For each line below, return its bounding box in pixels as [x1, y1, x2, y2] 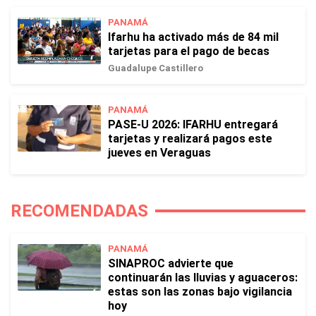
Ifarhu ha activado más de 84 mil [108, 30, 279, 44]
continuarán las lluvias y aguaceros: [108, 271, 298, 284]
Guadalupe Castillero [108, 63, 203, 73]
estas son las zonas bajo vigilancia [108, 285, 292, 298]
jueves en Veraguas [108, 146, 211, 159]
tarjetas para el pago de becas [108, 44, 269, 58]
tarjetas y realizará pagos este [108, 132, 272, 145]
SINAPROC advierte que [108, 257, 233, 270]
